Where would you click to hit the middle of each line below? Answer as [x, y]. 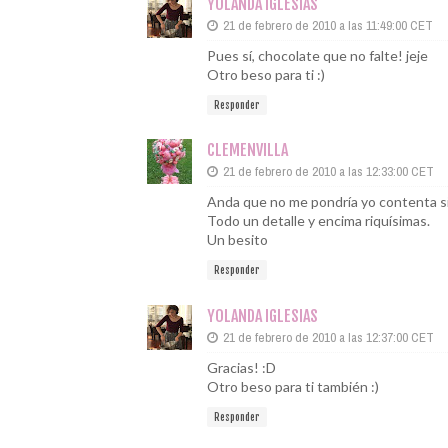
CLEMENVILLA [247, 150]
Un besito [237, 239]
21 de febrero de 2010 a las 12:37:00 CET [328, 337]
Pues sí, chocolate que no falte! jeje [317, 55]
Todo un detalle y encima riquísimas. [318, 220]
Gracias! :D [241, 367]
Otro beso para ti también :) [293, 386]
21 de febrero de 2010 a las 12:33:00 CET [328, 171]
